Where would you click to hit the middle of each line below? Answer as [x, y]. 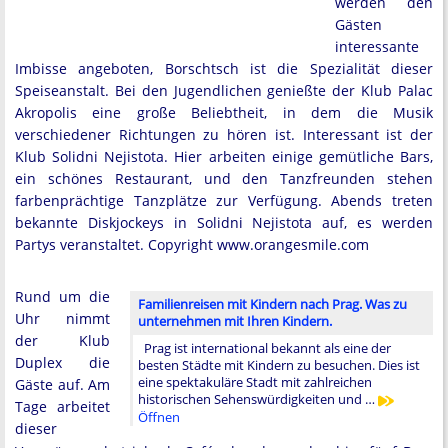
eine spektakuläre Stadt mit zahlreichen [255, 382]
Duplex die [62, 362]
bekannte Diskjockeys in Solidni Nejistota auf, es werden [224, 222]
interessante [377, 46]
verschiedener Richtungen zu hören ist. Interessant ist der [224, 134]
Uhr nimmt [62, 318]
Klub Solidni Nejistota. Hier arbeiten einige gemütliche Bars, [224, 156]
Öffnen [159, 416]
